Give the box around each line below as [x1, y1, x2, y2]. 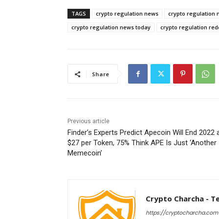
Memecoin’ [67, 149, 102, 158]
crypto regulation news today [71, 23, 151, 31]
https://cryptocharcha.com [146, 209, 218, 217]
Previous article [67, 118, 109, 125]
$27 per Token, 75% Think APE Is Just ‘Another [67, 138, 217, 148]
